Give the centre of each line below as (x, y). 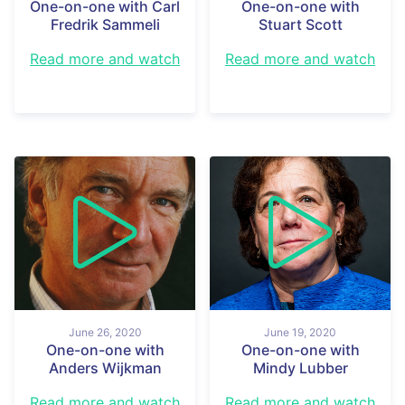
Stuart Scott (300, 24)
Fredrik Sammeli (105, 24)
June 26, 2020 (105, 332)
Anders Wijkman (105, 367)
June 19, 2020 (300, 332)
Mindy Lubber (300, 367)
